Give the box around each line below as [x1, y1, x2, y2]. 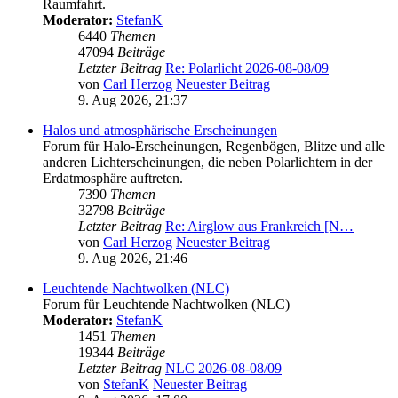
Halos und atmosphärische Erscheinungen [43, 122, 277, 138]
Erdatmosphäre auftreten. [43, 170, 183, 186]
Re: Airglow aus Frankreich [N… [165, 218, 354, 234]
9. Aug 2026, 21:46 [78, 250, 187, 266]
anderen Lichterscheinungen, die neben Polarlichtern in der [43, 154, 372, 170]
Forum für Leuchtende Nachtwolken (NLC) [43, 296, 290, 312]
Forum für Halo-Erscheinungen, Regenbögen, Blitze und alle [43, 138, 385, 154]
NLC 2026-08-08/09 [165, 360, 282, 376]
